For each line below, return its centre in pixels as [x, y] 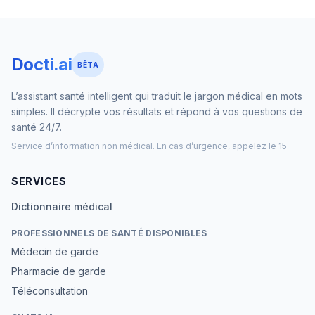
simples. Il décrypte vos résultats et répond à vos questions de [157, 111]
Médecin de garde [55, 251]
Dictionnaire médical [62, 206]
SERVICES [39, 181]
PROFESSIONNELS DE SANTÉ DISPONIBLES [109, 233]
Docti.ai [42, 64]
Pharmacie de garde [59, 271]
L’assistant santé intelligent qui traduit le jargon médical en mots [157, 96]
